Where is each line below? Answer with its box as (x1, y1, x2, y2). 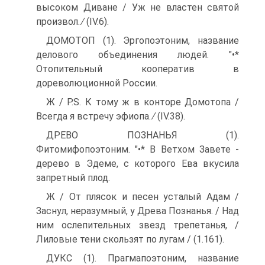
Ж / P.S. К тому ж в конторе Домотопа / (46, 96, 239, 108)
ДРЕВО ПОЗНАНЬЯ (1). (46, 130, 239, 141)
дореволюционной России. (36, 77, 157, 89)
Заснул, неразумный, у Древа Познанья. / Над (36, 205, 239, 216)
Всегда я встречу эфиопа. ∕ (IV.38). (36, 111, 185, 122)
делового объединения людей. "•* (36, 49, 239, 60)
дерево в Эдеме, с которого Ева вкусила (36, 158, 239, 169)
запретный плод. (36, 172, 110, 183)
